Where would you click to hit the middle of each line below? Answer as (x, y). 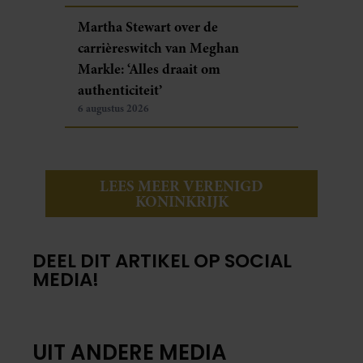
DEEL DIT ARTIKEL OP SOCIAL (162, 261)
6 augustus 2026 (113, 108)
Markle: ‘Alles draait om (149, 68)
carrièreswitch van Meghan (158, 47)
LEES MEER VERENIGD (181, 186)
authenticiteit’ (120, 90)
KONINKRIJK (181, 201)
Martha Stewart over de (148, 26)
